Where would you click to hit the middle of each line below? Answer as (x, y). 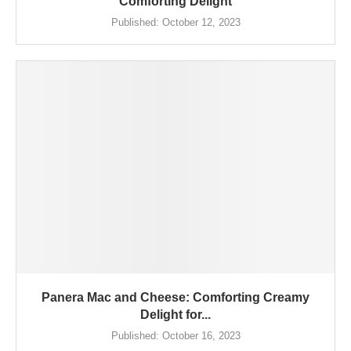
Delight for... (175, 314)
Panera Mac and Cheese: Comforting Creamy (175, 297)
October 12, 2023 (199, 23)
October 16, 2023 (199, 335)
